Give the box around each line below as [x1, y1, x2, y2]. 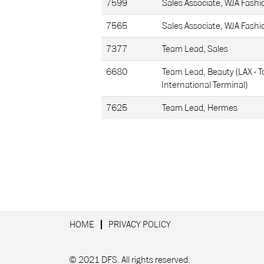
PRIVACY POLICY [108, 219, 171, 230]
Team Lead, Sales [162, 44, 228, 54]
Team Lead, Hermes [162, 103, 237, 113]
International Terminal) [161, 80, 247, 90]
